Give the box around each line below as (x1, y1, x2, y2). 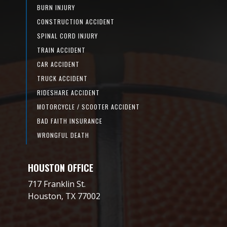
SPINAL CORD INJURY (36, 31, 98, 40)
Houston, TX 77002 (27, 190, 100, 202)
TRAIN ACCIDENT (36, 45, 86, 54)
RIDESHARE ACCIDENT (36, 88, 100, 97)
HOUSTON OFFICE (27, 161, 93, 174)
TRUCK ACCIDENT (36, 73, 88, 83)
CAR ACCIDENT (36, 59, 80, 68)
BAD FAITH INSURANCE (36, 116, 102, 125)
